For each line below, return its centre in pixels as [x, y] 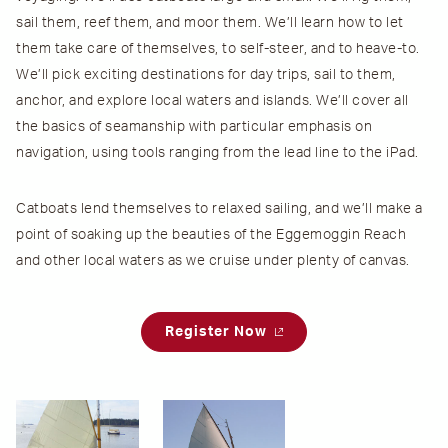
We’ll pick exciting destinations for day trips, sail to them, [206, 75]
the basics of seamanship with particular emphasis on [194, 127]
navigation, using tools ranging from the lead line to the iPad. [217, 153]
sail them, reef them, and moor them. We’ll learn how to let [210, 23]
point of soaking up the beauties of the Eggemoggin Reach [211, 235]
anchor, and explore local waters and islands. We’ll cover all [212, 101]
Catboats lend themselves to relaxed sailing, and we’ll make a [219, 209]
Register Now [218, 332]
